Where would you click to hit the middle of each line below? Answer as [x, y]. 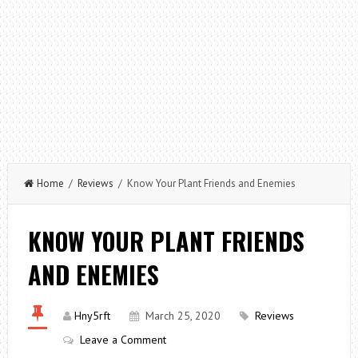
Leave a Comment [123, 340]
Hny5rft [92, 316]
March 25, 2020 [183, 316]
